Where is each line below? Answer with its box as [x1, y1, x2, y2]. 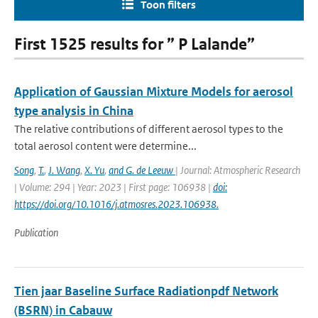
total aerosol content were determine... [14, 139, 197, 153]
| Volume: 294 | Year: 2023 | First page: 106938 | [14, 180, 213, 194]
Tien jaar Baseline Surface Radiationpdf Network [14, 283, 278, 299]
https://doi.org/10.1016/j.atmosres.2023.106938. [14, 197, 219, 211]
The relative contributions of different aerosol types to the [14, 122, 283, 136]
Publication [14, 226, 58, 239]
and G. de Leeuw [109, 163, 175, 177]
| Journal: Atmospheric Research [175, 163, 300, 177]
